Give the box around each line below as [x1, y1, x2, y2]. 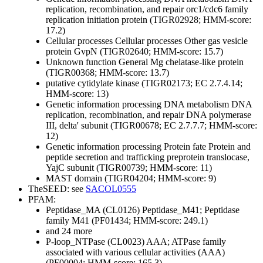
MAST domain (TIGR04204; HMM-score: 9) [46, 173, 216, 184]
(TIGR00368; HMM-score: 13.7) [46, 68, 169, 78]
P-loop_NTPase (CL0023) [46, 237, 146, 247]
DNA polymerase [184, 110, 251, 120]
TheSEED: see [28, 184, 86, 194]
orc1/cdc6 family [184, 4, 248, 15]
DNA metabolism [161, 99, 229, 110]
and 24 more [46, 226, 92, 237]
